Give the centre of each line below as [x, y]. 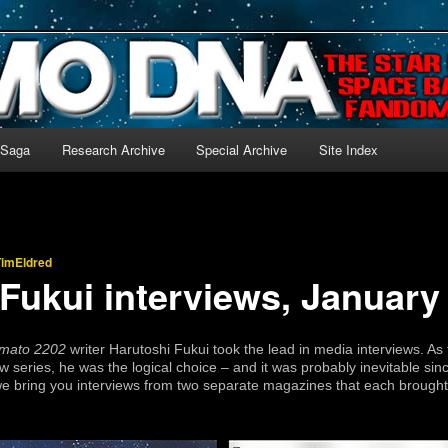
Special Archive [242, 149]
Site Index [348, 149]
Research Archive [113, 149]
